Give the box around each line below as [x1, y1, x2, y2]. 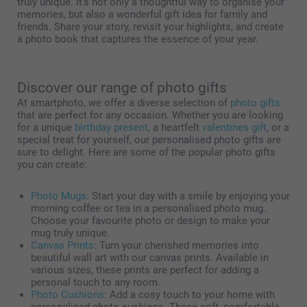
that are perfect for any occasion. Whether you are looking [17, 109, 283, 122]
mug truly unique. [31, 227, 110, 240]
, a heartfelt [148, 121, 202, 134]
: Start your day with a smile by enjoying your [86, 190, 290, 203]
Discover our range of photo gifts [17, 79, 227, 97]
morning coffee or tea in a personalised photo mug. [31, 202, 266, 215]
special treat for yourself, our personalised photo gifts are [17, 134, 281, 147]
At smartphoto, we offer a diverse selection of [17, 97, 230, 110]
